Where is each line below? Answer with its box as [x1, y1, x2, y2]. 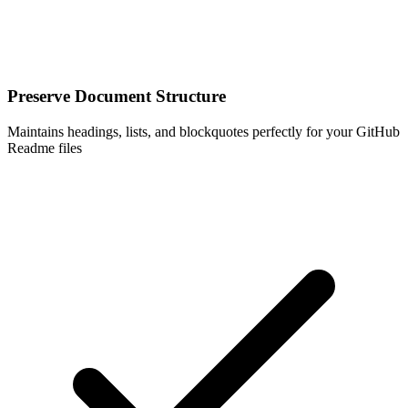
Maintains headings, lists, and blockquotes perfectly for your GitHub [7, 123, 400, 139]
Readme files [7, 139, 82, 156]
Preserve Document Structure [7, 86, 226, 106]
